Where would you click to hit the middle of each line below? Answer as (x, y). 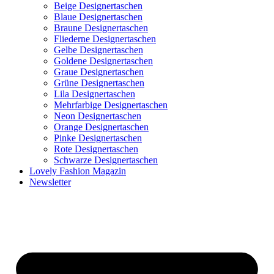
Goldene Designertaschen (103, 61)
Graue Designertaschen (99, 72)
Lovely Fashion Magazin (78, 171)
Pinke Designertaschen (98, 138)
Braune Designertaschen (101, 28)
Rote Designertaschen (96, 149)
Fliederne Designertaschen (105, 39)
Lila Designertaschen (94, 94)
